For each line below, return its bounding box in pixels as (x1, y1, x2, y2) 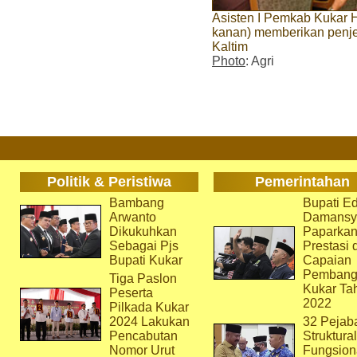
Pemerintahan (255, 174, 350, 190)
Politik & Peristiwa (46, 174, 171, 190)
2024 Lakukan (108, 315, 190, 328)
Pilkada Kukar (108, 300, 189, 314)
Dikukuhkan (108, 225, 177, 238)
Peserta (108, 286, 153, 300)
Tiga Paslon (108, 272, 177, 285)
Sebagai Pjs (108, 239, 178, 253)
